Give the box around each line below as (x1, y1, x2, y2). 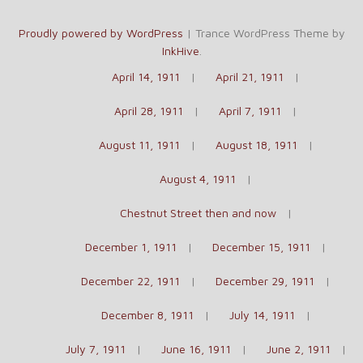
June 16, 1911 (160, 342, 231, 356)
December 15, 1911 (212, 240, 310, 254)
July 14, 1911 (228, 308, 295, 322)
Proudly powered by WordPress (18, 26, 183, 40)
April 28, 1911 (114, 104, 183, 117)
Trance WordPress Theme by (194, 26, 345, 40)
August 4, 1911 (160, 172, 236, 186)
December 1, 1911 (85, 240, 177, 254)
